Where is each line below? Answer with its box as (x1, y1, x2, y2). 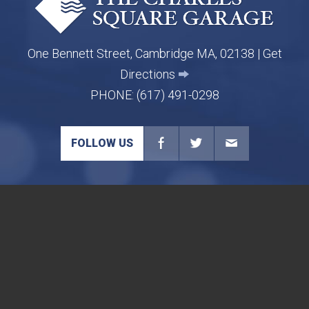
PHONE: (90, 87, 134, 102)
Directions (120, 66, 175, 81)
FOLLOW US (70, 136, 133, 150)
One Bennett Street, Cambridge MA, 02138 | (27, 46, 263, 61)
